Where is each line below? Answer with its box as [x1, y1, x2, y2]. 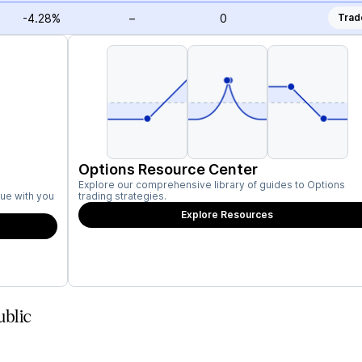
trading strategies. [78, 190, 166, 202]
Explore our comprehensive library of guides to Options [78, 179, 345, 191]
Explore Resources [181, 208, 274, 221]
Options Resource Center [78, 161, 258, 178]
